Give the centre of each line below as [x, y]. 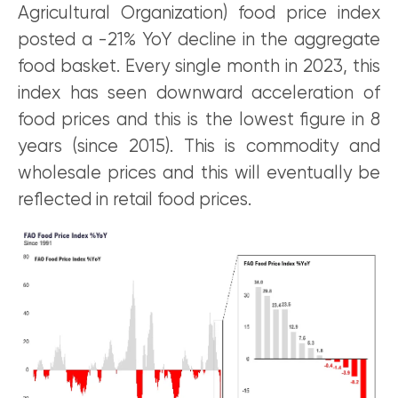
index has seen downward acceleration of [199, 93]
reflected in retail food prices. [135, 200]
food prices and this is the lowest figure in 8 [199, 120]
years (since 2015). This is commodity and [199, 147]
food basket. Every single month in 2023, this [199, 67]
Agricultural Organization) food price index [199, 13]
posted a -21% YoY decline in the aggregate [199, 40]
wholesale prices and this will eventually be [199, 173]
